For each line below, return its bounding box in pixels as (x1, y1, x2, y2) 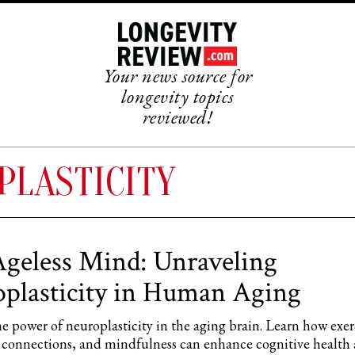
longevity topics (120, 84, 235, 109)
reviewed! (142, 105, 213, 130)
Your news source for (102, 63, 253, 89)
